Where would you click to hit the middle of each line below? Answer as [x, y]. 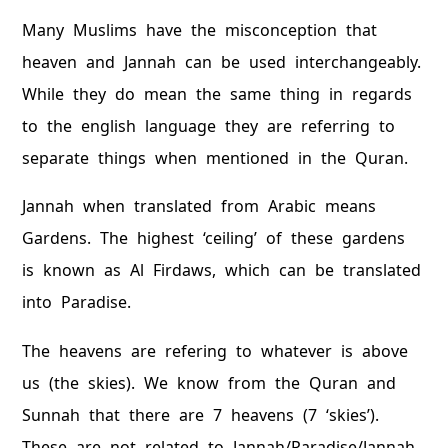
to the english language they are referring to [209, 126]
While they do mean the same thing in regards [217, 94]
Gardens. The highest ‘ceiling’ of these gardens [214, 238]
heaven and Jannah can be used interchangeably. [222, 62]
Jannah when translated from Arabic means [199, 206]
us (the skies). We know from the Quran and [209, 382]
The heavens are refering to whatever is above [215, 350]
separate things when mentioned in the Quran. [215, 158]
